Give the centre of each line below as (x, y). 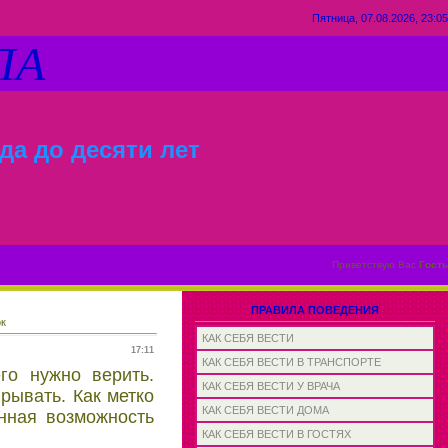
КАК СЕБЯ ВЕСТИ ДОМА (265, 410)
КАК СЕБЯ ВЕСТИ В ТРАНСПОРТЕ (291, 362)
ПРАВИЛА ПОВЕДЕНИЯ (315, 310)
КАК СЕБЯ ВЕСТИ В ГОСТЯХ (276, 434)
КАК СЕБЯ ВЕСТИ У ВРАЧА (271, 386)
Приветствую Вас (374, 264)
